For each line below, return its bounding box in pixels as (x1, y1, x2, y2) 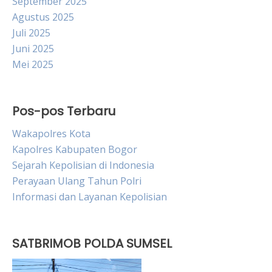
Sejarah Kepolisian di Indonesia (12, 158, 154, 172)
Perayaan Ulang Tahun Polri (12, 174, 141, 188)
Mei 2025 (12, 58, 53, 72)
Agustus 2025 (12, 10, 74, 24)
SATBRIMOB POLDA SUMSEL (12, 235, 172, 253)
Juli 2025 (12, 26, 50, 40)
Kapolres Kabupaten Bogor (12, 143, 137, 157)
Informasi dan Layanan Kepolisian (12, 190, 167, 204)
